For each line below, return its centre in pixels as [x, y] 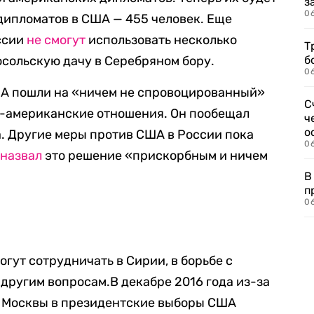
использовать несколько [162, 40]
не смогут [56, 40]
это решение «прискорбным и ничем [155, 156]
